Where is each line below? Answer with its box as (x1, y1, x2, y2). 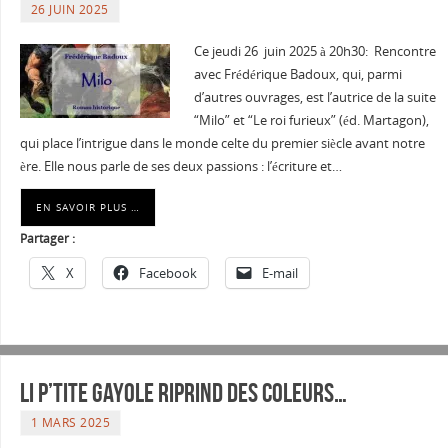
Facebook (138, 264, 197, 283)
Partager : (19, 230, 75, 248)
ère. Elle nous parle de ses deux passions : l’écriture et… (19, 158, 342, 176)
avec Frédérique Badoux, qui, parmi (193, 66, 402, 84)
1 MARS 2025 (30, 413, 111, 431)
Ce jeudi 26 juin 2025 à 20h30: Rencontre (193, 43, 436, 61)
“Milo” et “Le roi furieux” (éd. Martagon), (193, 112, 429, 130)
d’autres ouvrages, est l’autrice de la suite (193, 89, 436, 107)
